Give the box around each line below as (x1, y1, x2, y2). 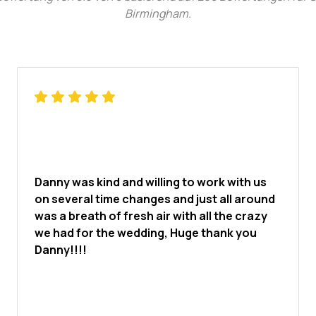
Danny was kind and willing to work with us (34, 174, 267, 190)
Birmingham (125, 6, 188, 21)
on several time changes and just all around (34, 191, 275, 207)
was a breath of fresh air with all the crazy (34, 208, 267, 224)
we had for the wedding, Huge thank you (34, 225, 257, 241)
